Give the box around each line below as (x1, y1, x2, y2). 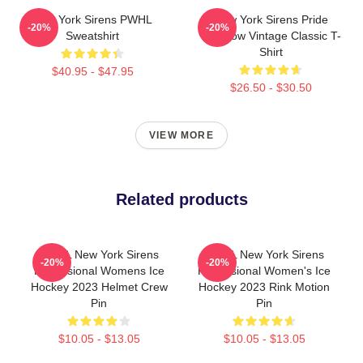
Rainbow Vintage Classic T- (200, 28, 341, 42)
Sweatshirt (66, 28, 119, 42)
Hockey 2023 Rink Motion (199, 280, 330, 293)
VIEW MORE (149, 129, 214, 141)
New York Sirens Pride (213, 12, 328, 26)
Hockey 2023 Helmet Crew (30, 280, 168, 293)
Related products (115, 190, 248, 208)
